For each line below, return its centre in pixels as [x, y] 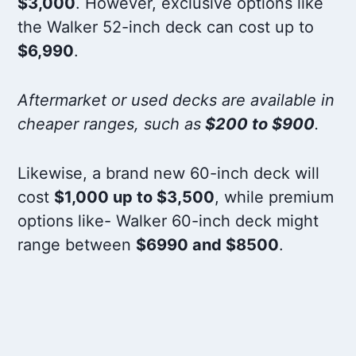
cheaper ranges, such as [110, 124]
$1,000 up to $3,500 [135, 197]
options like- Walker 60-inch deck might [168, 221]
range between [77, 245]
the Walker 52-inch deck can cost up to [166, 27]
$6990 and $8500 [208, 245]
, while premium [275, 197]
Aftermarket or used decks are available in [176, 101]
